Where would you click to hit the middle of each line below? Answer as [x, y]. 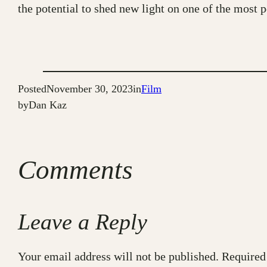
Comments [75, 170]
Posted [32, 89]
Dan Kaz [48, 105]
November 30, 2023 [90, 89]
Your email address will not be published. [118, 256]
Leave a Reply [83, 221]
